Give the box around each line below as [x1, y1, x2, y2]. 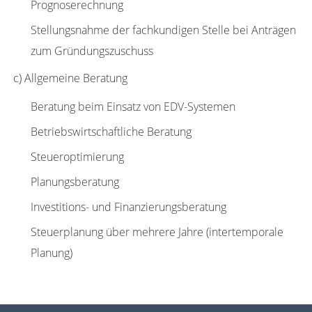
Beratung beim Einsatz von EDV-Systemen [30, 99, 235, 114]
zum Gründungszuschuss [30, 43, 153, 58]
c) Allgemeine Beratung [13, 70, 127, 86]
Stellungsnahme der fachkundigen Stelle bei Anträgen [30, 22, 296, 38]
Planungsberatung [30, 174, 119, 189]
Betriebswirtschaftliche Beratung [30, 124, 192, 139]
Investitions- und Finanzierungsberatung [30, 199, 226, 214]
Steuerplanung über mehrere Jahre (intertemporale [30, 224, 283, 240]
